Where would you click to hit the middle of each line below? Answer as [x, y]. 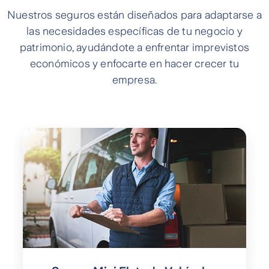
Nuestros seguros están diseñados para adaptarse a [134, 15]
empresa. [134, 80]
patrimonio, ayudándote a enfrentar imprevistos [134, 47]
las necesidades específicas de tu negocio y [134, 31]
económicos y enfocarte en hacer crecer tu [134, 64]
